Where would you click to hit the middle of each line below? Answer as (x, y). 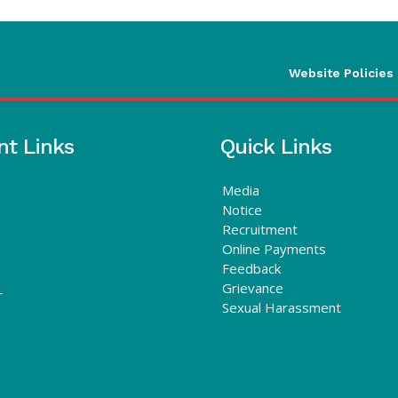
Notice (242, 209)
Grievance (253, 287)
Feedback (251, 268)
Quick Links (276, 146)
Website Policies (341, 72)
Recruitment (260, 229)
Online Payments (274, 248)
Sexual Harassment (282, 307)
